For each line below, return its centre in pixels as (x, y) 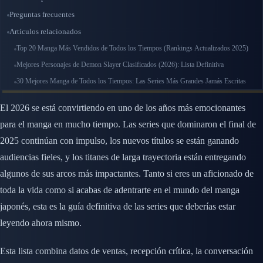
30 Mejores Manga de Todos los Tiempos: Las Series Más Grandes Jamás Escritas (131, 81)
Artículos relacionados (45, 32)
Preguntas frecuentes (42, 15)
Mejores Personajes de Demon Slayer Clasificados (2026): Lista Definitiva (120, 65)
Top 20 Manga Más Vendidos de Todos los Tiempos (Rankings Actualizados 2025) (132, 48)
